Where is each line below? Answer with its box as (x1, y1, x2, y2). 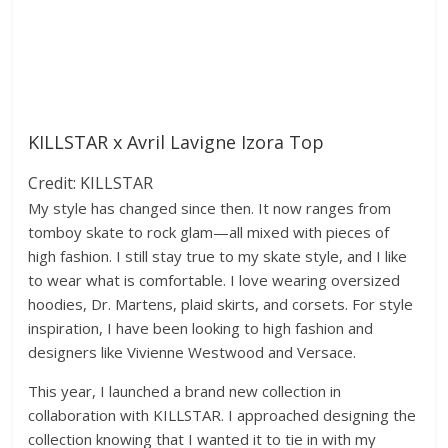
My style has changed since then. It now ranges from (28, 197, 392, 218)
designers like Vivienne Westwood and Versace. (28, 341, 357, 362)
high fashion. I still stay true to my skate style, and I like (28, 245, 408, 266)
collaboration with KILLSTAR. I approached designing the (28, 404, 417, 425)
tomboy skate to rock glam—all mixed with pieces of (28, 221, 390, 242)
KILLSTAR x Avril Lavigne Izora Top (28, 129, 325, 154)
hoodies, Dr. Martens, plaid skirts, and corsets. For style (28, 293, 414, 314)
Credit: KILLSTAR (28, 171, 154, 194)
